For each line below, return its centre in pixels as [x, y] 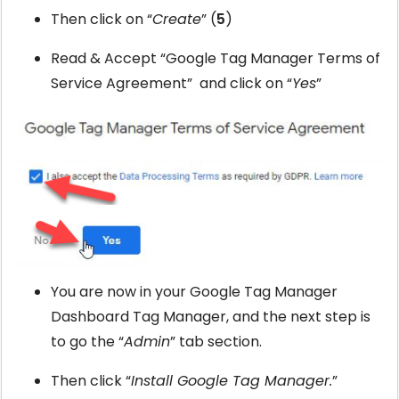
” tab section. [216, 342]
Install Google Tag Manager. [232, 381]
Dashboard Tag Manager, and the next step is [211, 317]
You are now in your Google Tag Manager [194, 292]
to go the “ [87, 342]
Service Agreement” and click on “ [171, 83]
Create [177, 19]
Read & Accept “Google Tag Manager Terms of [216, 58]
